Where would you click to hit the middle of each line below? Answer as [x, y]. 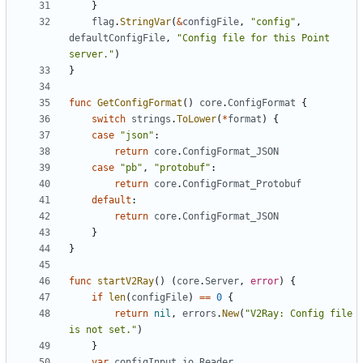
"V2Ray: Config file [299, 314]
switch [109, 120]
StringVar [145, 22]
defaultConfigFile [117, 38]
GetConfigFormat [140, 103]
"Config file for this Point [253, 38]
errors [199, 314]
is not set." [103, 330]
